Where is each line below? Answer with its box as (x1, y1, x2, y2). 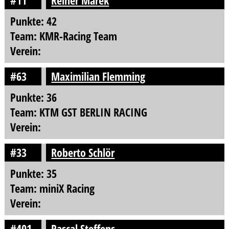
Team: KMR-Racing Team (10, 28, 117, 44)
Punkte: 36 (10, 89, 57, 105)
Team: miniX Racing (10, 180, 95, 196)
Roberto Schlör (51, 144, 115, 161)
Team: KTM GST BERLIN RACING (10, 104, 147, 120)
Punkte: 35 (10, 165, 57, 181)
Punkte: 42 (10, 13, 57, 29)
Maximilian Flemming (51, 68, 146, 84)
